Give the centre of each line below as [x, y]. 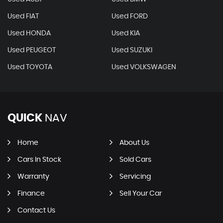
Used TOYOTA [30, 67]
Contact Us [36, 210]
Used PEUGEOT [32, 50]
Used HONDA [29, 33]
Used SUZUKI [132, 50]
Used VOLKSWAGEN [144, 67]
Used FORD [129, 16]
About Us [134, 143]
